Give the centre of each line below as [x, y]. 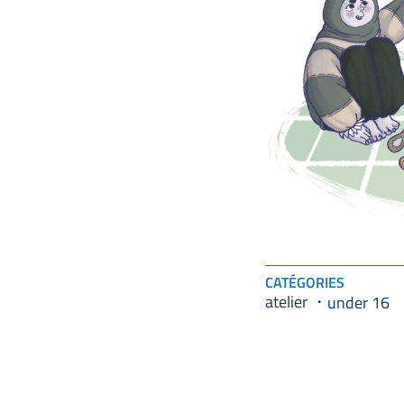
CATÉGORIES [305, 283]
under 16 [358, 302]
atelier [286, 302]
